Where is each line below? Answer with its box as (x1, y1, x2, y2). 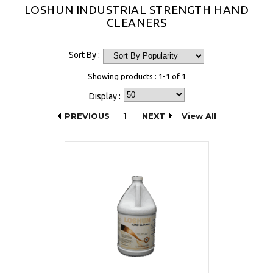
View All (182, 111, 216, 121)
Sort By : (69, 50, 100, 60)
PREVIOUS (65, 111, 110, 121)
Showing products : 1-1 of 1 (87, 72, 186, 81)
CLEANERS (106, 16, 167, 30)
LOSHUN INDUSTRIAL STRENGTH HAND (24, 3, 249, 17)
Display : (88, 91, 121, 102)
